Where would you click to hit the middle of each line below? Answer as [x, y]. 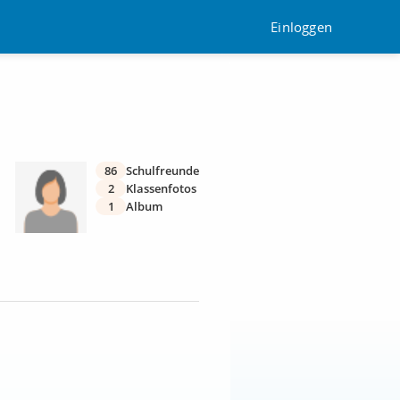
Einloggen [301, 26]
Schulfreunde [162, 171]
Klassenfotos [161, 188]
